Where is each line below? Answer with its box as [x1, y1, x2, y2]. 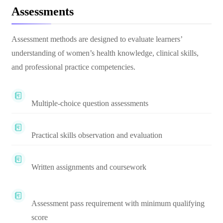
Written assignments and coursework [31, 163, 146, 171]
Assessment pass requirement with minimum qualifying [31, 199, 205, 208]
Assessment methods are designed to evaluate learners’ [11, 35, 182, 43]
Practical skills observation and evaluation [31, 131, 162, 139]
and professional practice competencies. [11, 63, 135, 71]
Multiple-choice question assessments [31, 99, 148, 108]
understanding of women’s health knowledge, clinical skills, [11, 49, 199, 57]
